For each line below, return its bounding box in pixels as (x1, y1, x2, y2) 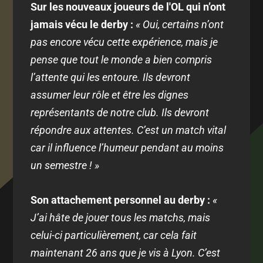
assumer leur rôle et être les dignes (31, 89, 189, 102)
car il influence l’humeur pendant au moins (31, 141, 224, 154)
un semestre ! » (31, 159, 100, 172)
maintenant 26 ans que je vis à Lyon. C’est (31, 246, 221, 259)
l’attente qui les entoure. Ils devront (31, 71, 191, 84)
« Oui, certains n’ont (136, 18, 224, 31)
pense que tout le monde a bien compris (31, 53, 213, 66)
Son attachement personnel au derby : (31, 193, 211, 206)
